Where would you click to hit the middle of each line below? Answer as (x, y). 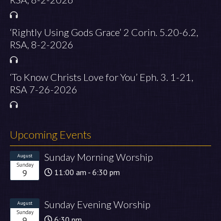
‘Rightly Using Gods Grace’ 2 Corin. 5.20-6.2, (104, 32)
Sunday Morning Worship (99, 157)
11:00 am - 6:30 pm (86, 172)
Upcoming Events (51, 135)
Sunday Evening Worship (97, 204)
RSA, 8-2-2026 (42, 45)
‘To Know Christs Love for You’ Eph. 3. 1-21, (102, 77)
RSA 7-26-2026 (44, 90)
